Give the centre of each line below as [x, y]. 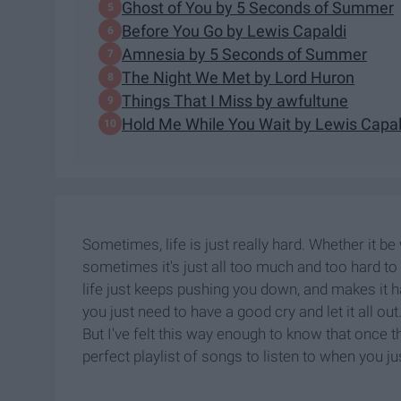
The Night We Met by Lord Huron [238, 77]
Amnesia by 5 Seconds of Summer [244, 54]
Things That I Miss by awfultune [235, 100]
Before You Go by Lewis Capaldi [234, 30]
